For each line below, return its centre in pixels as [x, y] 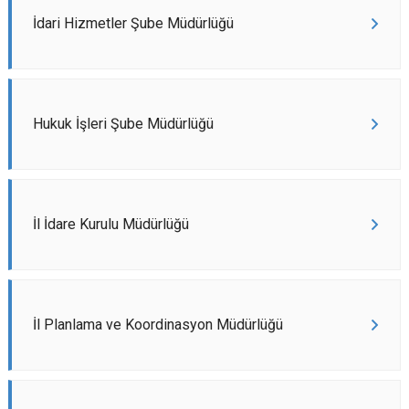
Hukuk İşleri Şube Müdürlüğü [123, 124]
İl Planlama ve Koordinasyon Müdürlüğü [158, 325]
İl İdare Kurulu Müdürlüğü [111, 224]
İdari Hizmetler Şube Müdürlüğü [133, 23]
